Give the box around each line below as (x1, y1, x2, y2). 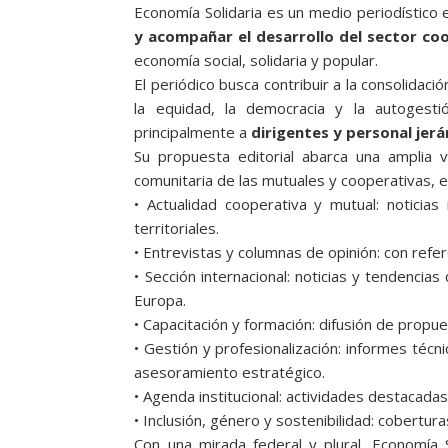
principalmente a (134, 121, 252, 142)
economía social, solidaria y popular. (134, 49, 379, 70)
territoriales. (134, 217, 220, 238)
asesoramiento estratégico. (134, 361, 326, 382)
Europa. (134, 289, 187, 310)
